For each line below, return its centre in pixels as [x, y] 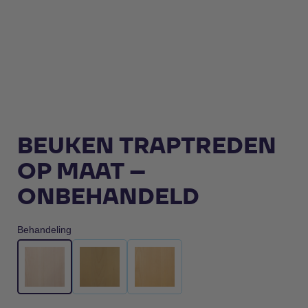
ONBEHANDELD [108, 196]
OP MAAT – [81, 170]
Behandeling [44, 230]
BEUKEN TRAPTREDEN [147, 145]
